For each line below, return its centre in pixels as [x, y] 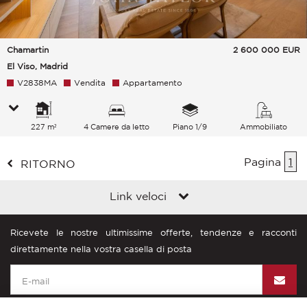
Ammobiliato [263, 126]
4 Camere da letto [117, 126]
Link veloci [140, 196]
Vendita [90, 82]
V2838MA [37, 82]
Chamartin [28, 49]
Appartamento [152, 82]
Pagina [264, 161]
